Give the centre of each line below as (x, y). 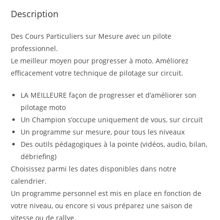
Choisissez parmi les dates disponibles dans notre (94, 168)
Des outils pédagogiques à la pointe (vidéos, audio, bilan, (114, 144)
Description (35, 14)
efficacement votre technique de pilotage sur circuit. (97, 73)
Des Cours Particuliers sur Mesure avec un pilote (91, 36)
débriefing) (39, 156)
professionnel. (35, 48)
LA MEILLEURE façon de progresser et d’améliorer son (109, 95)
